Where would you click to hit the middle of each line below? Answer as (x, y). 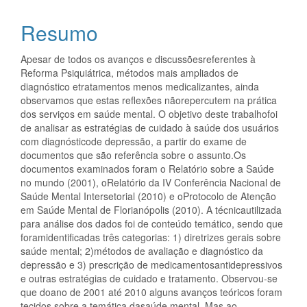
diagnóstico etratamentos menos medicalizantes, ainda (140, 86)
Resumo (59, 33)
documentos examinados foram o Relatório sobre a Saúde (147, 169)
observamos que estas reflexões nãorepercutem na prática (149, 100)
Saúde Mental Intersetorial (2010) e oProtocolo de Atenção (148, 196)
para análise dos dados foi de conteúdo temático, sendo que (152, 223)
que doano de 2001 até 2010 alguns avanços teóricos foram (151, 292)
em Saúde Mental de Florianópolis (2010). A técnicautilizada (151, 210)
